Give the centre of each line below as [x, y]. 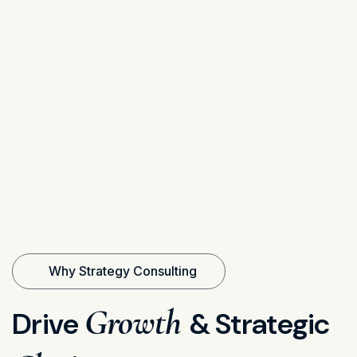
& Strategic [259, 324]
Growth [137, 322]
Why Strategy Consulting [123, 271]
